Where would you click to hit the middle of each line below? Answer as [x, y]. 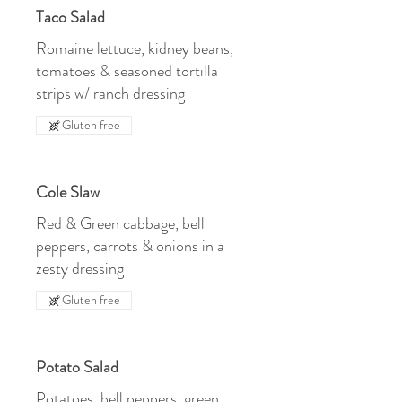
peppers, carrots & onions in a [130, 246]
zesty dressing [80, 268]
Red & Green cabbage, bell [120, 223]
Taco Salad [70, 17]
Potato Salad [77, 367]
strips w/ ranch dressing [110, 93]
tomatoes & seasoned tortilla [127, 71]
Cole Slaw [68, 192]
